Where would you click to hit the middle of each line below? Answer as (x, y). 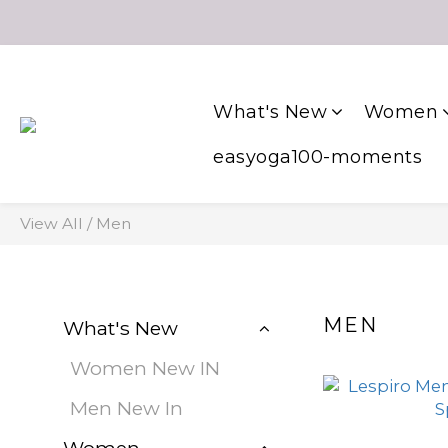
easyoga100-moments (317, 157)
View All (51, 223)
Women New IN (145, 368)
